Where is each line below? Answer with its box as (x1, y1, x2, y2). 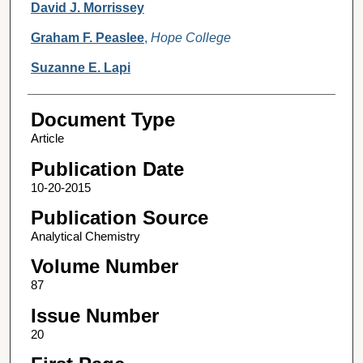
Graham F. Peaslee (30, 31, 144, 45)
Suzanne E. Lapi (30, 61, 130, 75)
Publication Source (30, 207, 208, 229)
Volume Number (30, 255, 178, 278)
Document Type (30, 109, 175, 131)
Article (30, 131, 64, 146)
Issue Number (30, 304, 159, 327)
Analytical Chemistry (30, 229, 140, 244)
